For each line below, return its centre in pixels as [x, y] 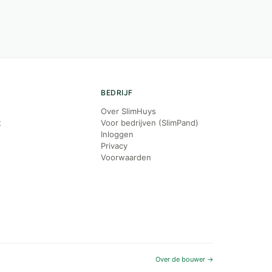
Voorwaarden [126, 157]
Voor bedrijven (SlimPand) [150, 123]
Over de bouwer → [185, 259]
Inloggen [117, 134]
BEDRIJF [117, 93]
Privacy [114, 146]
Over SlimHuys [129, 111]
